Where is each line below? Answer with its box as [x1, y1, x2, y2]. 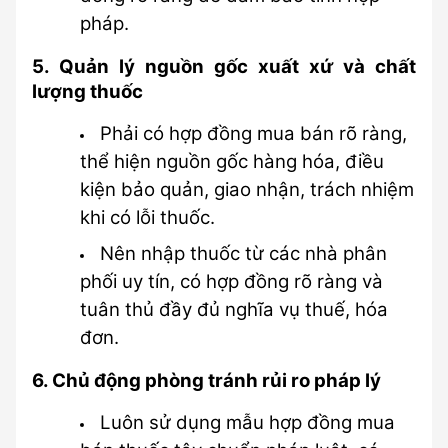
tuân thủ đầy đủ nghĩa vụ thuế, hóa [80, 298, 388, 321]
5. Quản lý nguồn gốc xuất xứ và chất [32, 55, 416, 78]
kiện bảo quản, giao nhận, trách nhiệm [80, 178, 414, 201]
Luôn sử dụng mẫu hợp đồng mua [99, 411, 395, 434]
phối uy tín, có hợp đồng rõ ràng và [80, 270, 383, 293]
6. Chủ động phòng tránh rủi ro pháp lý [32, 369, 381, 392]
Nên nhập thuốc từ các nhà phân [99, 242, 387, 265]
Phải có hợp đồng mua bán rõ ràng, [99, 122, 407, 145]
